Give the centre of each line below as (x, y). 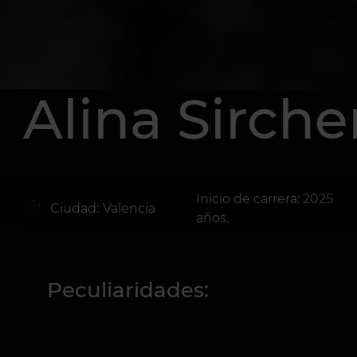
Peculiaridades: (127, 290)
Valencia (129, 208)
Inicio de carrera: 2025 (264, 199)
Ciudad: (74, 208)
